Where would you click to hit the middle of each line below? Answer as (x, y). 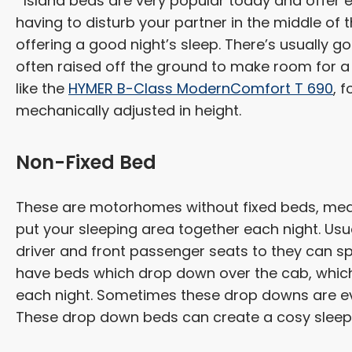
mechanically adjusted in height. (128, 110)
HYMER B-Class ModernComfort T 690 (201, 88)
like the (42, 88)
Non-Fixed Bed (86, 162)
